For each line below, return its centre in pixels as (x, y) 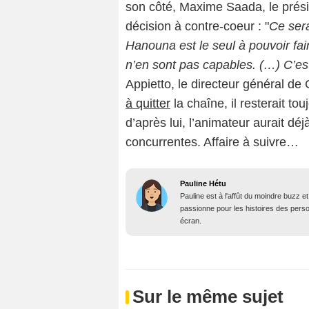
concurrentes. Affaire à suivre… (212, 142)
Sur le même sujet (208, 296)
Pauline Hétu (203, 183)
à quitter (148, 103)
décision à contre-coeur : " (197, 26)
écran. (191, 220)
